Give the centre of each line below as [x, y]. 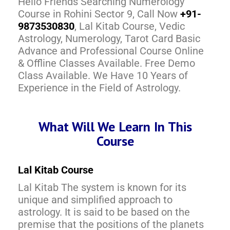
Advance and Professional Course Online [111, 51]
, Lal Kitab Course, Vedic [130, 26]
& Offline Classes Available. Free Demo [107, 63]
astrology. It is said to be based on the [104, 212]
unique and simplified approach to [95, 199]
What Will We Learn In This [115, 126]
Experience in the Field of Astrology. [99, 88]
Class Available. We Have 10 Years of [103, 75]
